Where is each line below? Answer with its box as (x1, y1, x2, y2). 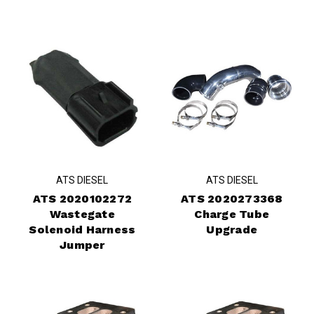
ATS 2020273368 (181, 191, 283, 205)
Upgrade (206, 222, 258, 236)
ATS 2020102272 (32, 191, 132, 205)
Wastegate (49, 207, 115, 221)
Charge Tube (194, 207, 270, 221)
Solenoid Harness (29, 222, 136, 236)
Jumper (60, 238, 105, 252)
